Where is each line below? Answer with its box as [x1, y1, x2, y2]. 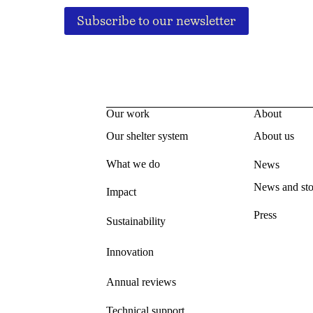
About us [253, 130, 294, 143]
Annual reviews [106, 276, 176, 289]
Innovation [106, 246, 154, 259]
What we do [106, 158, 160, 170]
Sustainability [106, 215, 166, 228]
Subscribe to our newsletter [77, 13, 236, 29]
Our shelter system [106, 130, 188, 143]
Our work [106, 108, 150, 120]
